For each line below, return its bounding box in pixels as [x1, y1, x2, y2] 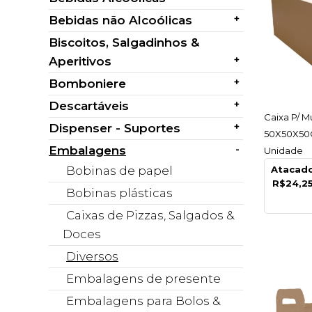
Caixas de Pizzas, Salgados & [66, 208, 234, 222]
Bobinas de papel [66, 164, 173, 178]
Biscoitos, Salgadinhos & [49, 36, 199, 49]
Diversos [66, 249, 118, 263]
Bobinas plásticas [66, 186, 173, 200]
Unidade [263, 145, 303, 157]
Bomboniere [49, 77, 126, 91]
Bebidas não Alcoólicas [49, 13, 192, 27]
